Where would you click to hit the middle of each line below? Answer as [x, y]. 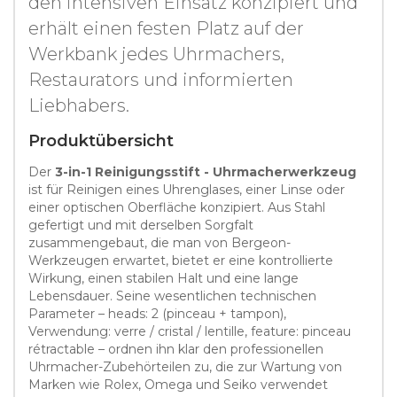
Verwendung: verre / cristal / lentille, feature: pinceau [190, 331]
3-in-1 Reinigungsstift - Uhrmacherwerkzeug [206, 171]
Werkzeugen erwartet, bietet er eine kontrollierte [181, 260]
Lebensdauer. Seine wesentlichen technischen [172, 296]
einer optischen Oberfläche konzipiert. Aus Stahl [177, 207]
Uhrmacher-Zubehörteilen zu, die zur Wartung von [185, 366]
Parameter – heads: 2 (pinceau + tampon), [157, 313]
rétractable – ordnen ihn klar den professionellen [176, 349]
